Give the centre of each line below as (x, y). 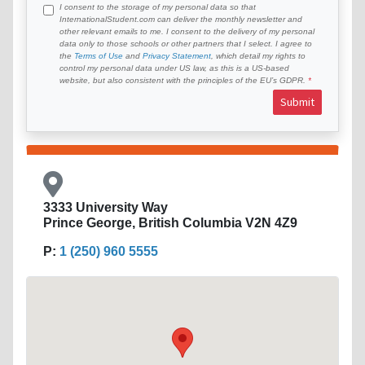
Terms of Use (99, 55)
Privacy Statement (177, 55)
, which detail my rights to (258, 55)
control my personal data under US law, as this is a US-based (174, 68)
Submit (297, 101)
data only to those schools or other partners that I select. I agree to (186, 43)
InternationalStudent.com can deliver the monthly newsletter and (181, 19)
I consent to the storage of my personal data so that (158, 7)
